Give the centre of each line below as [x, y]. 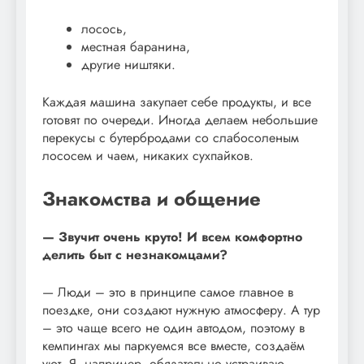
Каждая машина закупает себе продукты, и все [177, 102]
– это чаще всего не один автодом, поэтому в [173, 328]
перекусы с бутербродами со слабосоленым [171, 137]
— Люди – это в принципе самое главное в [168, 292]
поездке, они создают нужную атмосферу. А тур [181, 310]
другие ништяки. [128, 64]
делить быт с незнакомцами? [135, 255]
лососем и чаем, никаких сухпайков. [148, 155]
